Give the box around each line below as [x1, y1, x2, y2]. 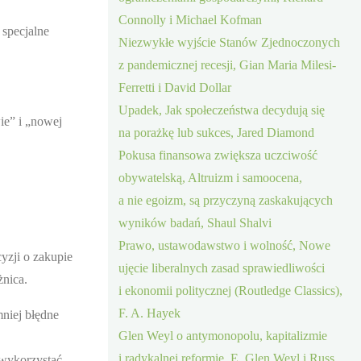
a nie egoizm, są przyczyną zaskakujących [118, 193, 334, 207]
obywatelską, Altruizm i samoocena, [118, 170, 303, 185]
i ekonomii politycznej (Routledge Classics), [118, 283, 343, 297]
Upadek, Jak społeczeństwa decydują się [118, 102, 326, 117]
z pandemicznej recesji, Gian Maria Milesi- [118, 57, 337, 72]
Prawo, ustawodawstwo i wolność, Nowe [118, 238, 331, 252]
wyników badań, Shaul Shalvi [118, 215, 272, 230]
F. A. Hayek [118, 305, 181, 320]
